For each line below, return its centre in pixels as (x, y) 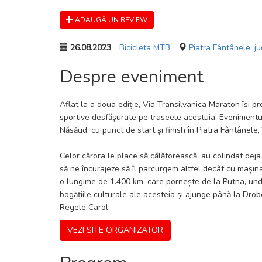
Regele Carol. (85, 207)
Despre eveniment (132, 77)
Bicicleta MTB (145, 48)
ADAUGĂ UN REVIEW (110, 20)
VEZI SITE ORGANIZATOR (115, 230)
